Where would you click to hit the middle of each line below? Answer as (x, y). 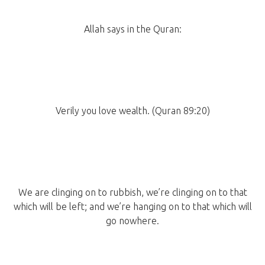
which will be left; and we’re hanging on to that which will (132, 207)
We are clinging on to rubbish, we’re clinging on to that (132, 193)
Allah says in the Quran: (132, 29)
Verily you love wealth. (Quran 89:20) (132, 111)
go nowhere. (132, 221)
